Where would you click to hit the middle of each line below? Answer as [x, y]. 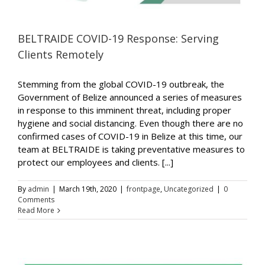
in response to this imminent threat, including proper [125, 110]
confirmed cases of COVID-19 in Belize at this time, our [130, 136]
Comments [36, 199]
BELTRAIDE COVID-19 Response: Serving [118, 38]
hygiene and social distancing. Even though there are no [130, 123]
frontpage [143, 189]
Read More [36, 210]
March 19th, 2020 [88, 189]
